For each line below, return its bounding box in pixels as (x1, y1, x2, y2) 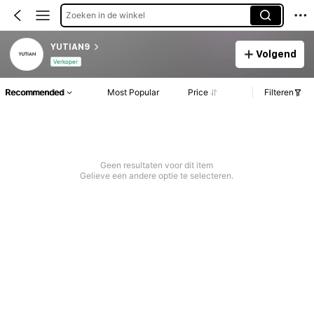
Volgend (256, 48, 297, 60)
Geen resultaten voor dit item (100, 160, 214, 171)
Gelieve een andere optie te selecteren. (80, 170, 234, 182)
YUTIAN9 (50, 41, 90, 52)
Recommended (5, 87, 64, 98)
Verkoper (53, 58, 78, 66)
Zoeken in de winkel (65, 9, 145, 20)
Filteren (264, 87, 294, 98)
